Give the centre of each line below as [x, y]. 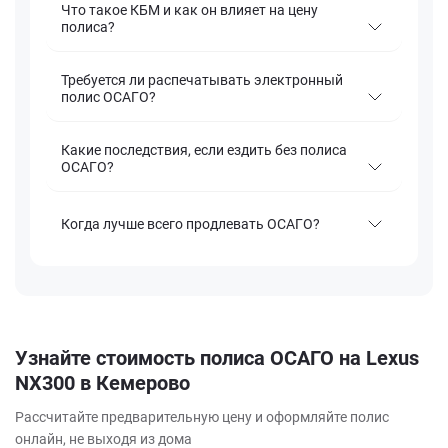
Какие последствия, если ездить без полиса [204, 150]
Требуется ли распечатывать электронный [202, 80]
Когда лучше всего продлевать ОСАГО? [190, 223]
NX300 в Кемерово [102, 383]
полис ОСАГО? [108, 97]
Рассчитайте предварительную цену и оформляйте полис [202, 417]
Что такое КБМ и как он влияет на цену [189, 10]
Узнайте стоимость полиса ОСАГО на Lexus [217, 358]
